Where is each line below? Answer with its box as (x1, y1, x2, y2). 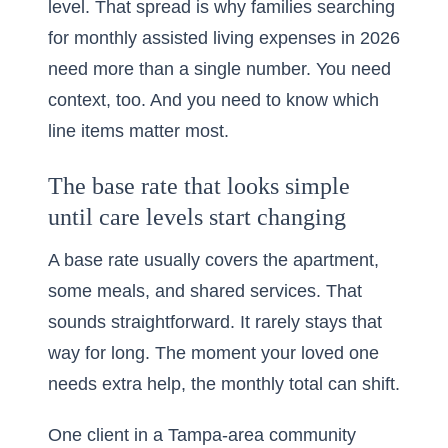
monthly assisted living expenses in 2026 (74, 28, 400, 48)
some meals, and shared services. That (48, 281, 362, 301)
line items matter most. (48, 121, 229, 141)
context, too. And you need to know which (48, 90, 379, 110)
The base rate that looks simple (48, 173, 350, 199)
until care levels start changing (48, 204, 346, 230)
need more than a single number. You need (48, 59, 391, 79)
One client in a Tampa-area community (48, 425, 356, 445)
